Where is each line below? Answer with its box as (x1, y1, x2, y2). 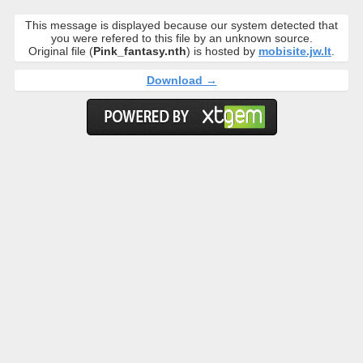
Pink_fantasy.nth (93, 45, 186, 58)
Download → (146, 74, 217, 87)
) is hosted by (186, 45, 258, 58)
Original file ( (28, 45, 93, 58)
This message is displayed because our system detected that (25, 19, 338, 32)
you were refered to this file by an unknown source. (50, 32, 313, 45)
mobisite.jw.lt (258, 45, 331, 58)
